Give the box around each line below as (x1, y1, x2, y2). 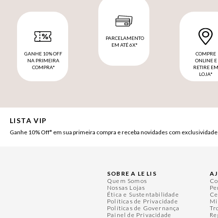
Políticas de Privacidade (107, 197, 178, 205)
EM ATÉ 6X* (111, 41, 138, 48)
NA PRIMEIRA (27, 57, 59, 63)
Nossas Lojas (107, 183, 145, 191)
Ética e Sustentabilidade (107, 190, 179, 198)
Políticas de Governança (107, 204, 180, 212)
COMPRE (196, 50, 216, 56)
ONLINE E (195, 57, 217, 63)
